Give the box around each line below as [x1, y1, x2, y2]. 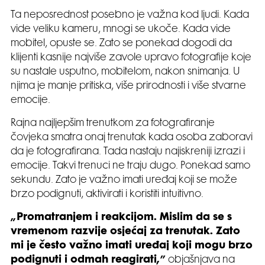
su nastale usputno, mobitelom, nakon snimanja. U [11, 67, 240, 77]
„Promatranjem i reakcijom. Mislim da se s [11, 212, 232, 222]
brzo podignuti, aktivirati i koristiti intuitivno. [11, 189, 203, 199]
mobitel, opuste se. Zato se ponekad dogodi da [11, 38, 232, 49]
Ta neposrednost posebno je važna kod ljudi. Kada [11, 10, 249, 20]
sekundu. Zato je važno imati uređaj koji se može [11, 175, 237, 185]
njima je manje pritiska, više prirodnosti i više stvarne [11, 81, 246, 91]
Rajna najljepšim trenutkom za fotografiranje [11, 118, 215, 128]
